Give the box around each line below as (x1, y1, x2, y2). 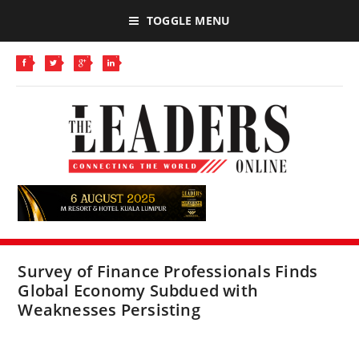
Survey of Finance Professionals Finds (18, 260, 318, 282)
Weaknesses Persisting (18, 299, 200, 321)
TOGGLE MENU (146, 13, 231, 28)
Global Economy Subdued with (18, 280, 259, 301)
